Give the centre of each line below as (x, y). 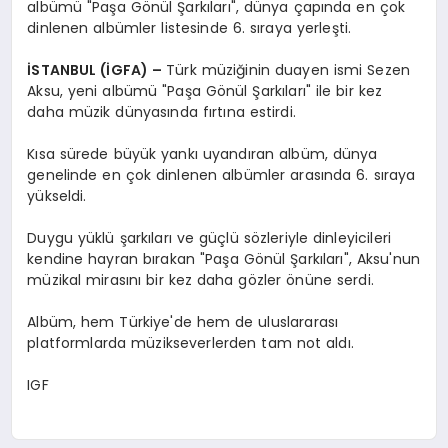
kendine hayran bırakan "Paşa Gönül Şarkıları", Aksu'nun (223, 258)
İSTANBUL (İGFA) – (97, 69)
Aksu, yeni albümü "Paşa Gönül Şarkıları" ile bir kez (205, 90)
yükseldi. (57, 195)
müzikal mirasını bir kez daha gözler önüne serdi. (200, 279)
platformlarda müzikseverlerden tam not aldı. (190, 342)
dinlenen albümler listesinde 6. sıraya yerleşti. (189, 27)
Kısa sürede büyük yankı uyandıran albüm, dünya (202, 153)
